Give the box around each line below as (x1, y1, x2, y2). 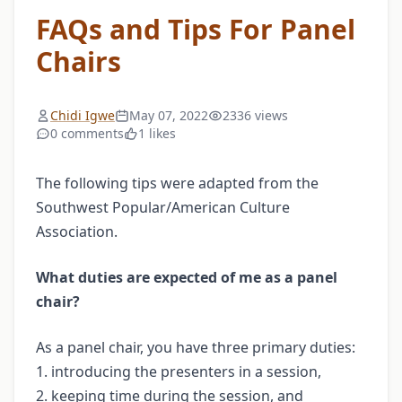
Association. (36, 221, 118, 241)
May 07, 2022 (129, 106, 208, 124)
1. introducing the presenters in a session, (36, 361, 321, 381)
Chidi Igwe (50, 106, 115, 124)
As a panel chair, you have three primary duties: (36, 336, 359, 357)
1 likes (138, 124, 176, 142)
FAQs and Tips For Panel (36, 10, 355, 48)
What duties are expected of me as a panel (36, 267, 337, 287)
